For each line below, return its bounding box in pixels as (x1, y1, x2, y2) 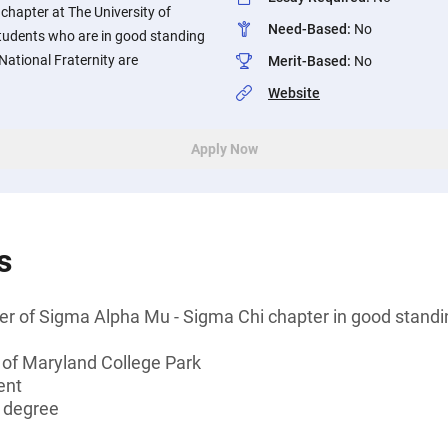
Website (268, 85, 320, 101)
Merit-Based (268, 53, 347, 69)
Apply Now (190, 141, 258, 157)
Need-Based (268, 21, 347, 37)
